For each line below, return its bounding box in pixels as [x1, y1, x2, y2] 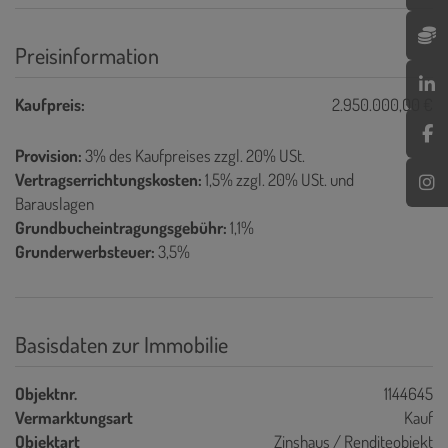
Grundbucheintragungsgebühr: [15, 216, 227, 238]
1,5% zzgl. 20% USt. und [205, 168, 354, 190]
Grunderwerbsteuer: [15, 240, 155, 262]
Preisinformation [15, 40, 159, 69]
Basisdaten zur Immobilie [15, 329, 228, 358]
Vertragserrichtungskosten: [15, 168, 202, 190]
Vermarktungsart [15, 406, 133, 428]
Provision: [15, 144, 82, 166]
